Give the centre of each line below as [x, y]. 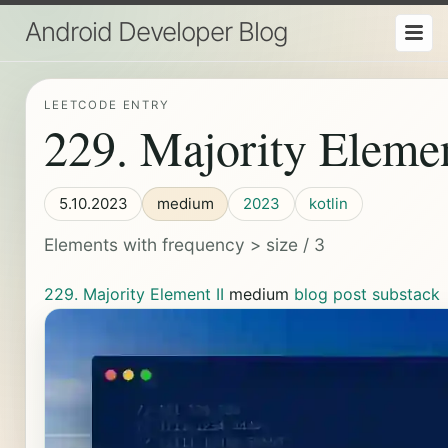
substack [405, 294]
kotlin [329, 203]
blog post [330, 294]
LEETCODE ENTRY [106, 105]
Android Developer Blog [156, 31]
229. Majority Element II [133, 294]
